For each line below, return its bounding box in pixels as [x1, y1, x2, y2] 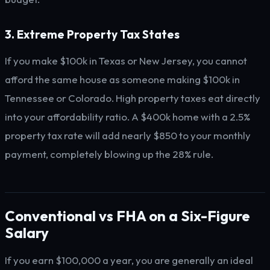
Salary [5, 224, 49, 242]
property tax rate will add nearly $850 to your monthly [5, 129, 251, 142]
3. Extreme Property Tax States [5, 27, 180, 42]
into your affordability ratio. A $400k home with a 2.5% [5, 110, 250, 123]
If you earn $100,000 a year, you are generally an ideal [5, 254, 253, 266]
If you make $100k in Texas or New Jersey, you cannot [5, 54, 247, 67]
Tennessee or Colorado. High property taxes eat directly [5, 92, 260, 104]
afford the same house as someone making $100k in [5, 73, 240, 86]
